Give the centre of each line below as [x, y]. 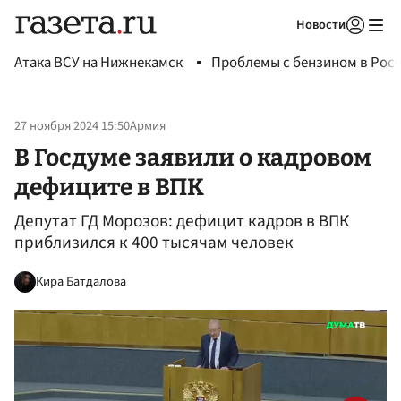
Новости [321, 25]
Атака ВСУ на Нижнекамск [98, 63]
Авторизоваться [282, 47]
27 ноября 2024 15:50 [72, 126]
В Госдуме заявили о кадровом [193, 157]
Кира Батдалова [81, 281]
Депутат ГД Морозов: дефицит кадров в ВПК [182, 222]
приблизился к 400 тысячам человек [154, 243]
